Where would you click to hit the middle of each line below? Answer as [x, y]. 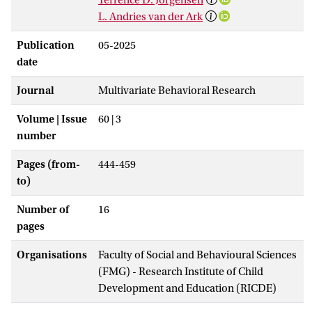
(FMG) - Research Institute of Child [181, 271]
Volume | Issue [52, 119]
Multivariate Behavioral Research [177, 90]
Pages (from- [48, 164]
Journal [36, 90]
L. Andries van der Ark [150, 16]
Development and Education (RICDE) [187, 288]
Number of [43, 209]
